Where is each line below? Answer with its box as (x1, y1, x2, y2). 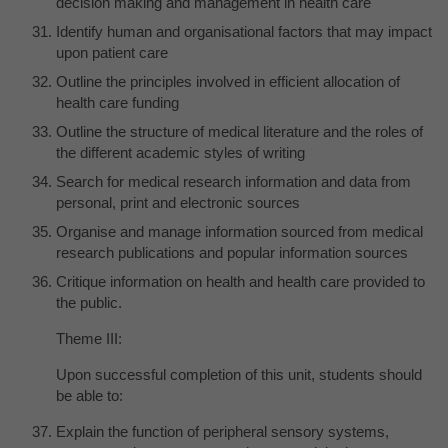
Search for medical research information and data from (56, 172, 411, 190)
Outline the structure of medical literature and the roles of (56, 122, 423, 140)
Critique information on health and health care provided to (56, 272, 425, 290)
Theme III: (56, 329, 122, 347)
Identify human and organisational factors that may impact (56, 22, 432, 40)
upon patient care (56, 43, 168, 61)
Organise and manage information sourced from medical (56, 222, 423, 240)
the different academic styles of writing (56, 143, 305, 161)
